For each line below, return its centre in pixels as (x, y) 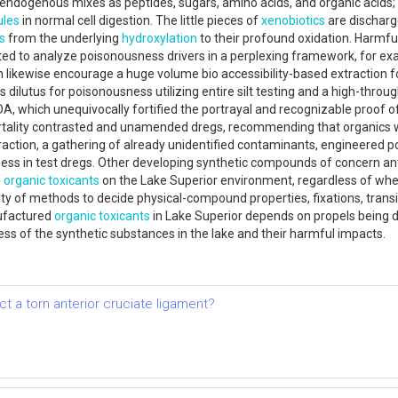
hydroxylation (159, 38)
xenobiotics (293, 20)
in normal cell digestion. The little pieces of (140, 20)
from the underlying (64, 38)
